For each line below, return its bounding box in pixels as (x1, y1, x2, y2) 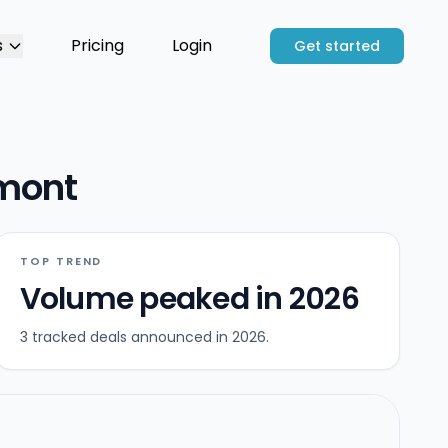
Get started (294, 36, 380, 56)
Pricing (71, 34, 124, 57)
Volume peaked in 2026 (19, 278, 359, 320)
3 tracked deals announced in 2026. (19, 327, 269, 347)
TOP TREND (19, 253, 103, 269)
